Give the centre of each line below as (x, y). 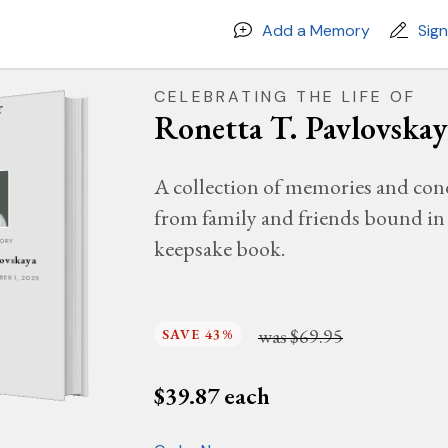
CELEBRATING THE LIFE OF (285, 96)
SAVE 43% (198, 334)
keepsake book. (219, 248)
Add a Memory (316, 30)
